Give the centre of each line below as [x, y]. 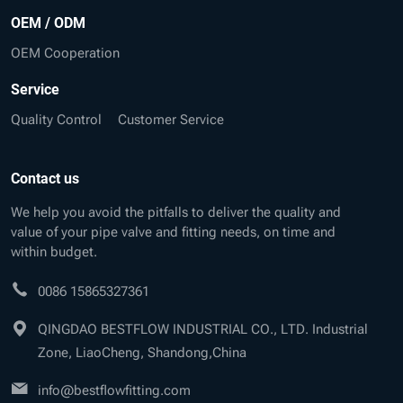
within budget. [54, 250]
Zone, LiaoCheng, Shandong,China [142, 350]
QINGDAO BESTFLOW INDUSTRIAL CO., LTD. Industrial [203, 327]
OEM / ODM [48, 22]
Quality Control [56, 117]
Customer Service [171, 117]
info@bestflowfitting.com [114, 388]
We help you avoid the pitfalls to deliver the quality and [176, 210]
